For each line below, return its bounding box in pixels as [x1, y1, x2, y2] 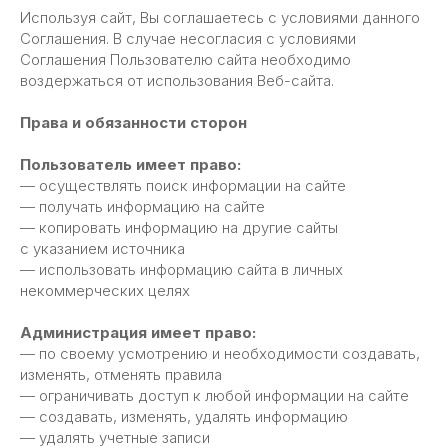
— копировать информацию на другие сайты [20, 218, 338, 237]
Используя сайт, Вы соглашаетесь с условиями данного [20, 8, 420, 27]
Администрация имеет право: [20, 323, 256, 342]
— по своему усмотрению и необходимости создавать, [20, 344, 420, 363]
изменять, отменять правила [20, 365, 222, 384]
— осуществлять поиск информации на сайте [20, 176, 346, 195]
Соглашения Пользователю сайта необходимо [20, 50, 351, 69]
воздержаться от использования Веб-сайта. [20, 71, 334, 90]
